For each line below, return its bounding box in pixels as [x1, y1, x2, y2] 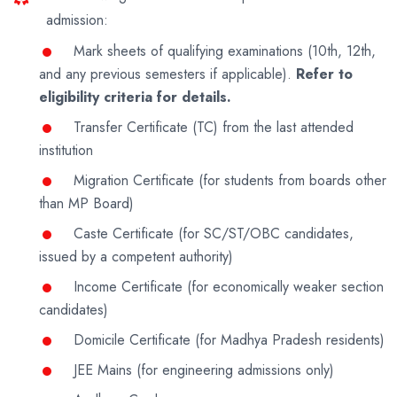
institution [39, 140, 93, 161]
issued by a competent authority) [39, 246, 233, 268]
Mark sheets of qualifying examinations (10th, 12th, [69, 41, 376, 62]
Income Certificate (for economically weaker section [69, 276, 384, 298]
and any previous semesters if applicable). [39, 64, 296, 85]
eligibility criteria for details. [39, 87, 231, 108]
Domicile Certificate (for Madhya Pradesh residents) [69, 330, 385, 351]
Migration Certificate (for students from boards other [69, 170, 386, 191]
